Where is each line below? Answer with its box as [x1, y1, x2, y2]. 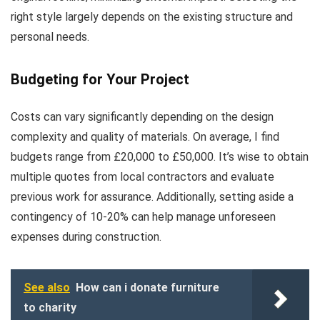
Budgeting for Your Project [11, 71, 189, 88]
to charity [24, 301, 76, 314]
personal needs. [11, 30, 89, 44]
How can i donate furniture [76, 281, 219, 294]
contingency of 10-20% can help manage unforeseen [11, 210, 276, 224]
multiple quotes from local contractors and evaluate [11, 170, 274, 184]
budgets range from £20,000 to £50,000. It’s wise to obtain [11, 150, 309, 164]
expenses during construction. [11, 230, 161, 244]
